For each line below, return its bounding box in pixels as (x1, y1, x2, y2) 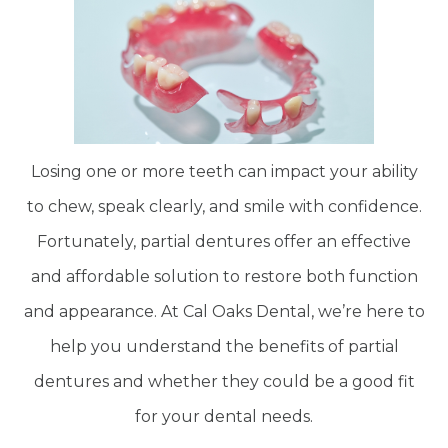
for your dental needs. (135, 407, 313, 427)
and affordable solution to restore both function (30, 267, 418, 287)
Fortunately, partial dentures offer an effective (37, 232, 411, 252)
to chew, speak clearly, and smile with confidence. (26, 197, 422, 217)
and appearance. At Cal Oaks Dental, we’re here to (23, 302, 425, 322)
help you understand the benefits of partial (49, 337, 399, 357)
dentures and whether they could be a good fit (33, 372, 415, 392)
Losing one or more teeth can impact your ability (30, 162, 418, 182)
